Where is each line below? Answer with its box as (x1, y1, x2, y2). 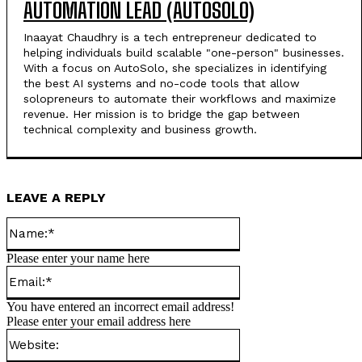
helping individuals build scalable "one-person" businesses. (23, 46, 344, 60)
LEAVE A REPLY (6, 190, 106, 206)
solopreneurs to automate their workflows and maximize (23, 92, 336, 106)
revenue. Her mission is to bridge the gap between (23, 107, 300, 121)
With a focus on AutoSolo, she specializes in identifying (23, 61, 326, 75)
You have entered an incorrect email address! (6, 300, 234, 314)
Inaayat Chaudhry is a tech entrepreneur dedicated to (23, 31, 317, 44)
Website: (239, 328, 283, 343)
